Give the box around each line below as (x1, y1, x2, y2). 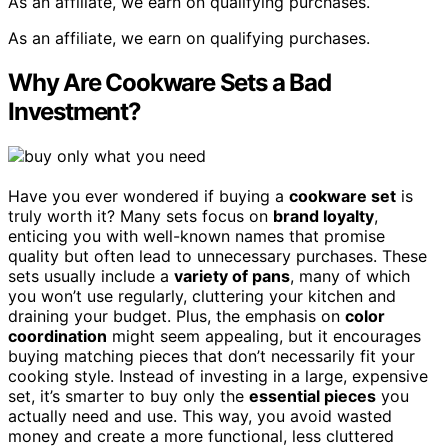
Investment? (8, 97, 141, 127)
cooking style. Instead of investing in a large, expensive (8, 366, 428, 387)
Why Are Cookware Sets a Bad (8, 68, 331, 98)
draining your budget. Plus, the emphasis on (8, 306, 345, 327)
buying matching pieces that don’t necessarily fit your (8, 346, 415, 367)
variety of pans (174, 266, 290, 287)
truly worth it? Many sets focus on (8, 206, 273, 227)
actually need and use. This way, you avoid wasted (8, 406, 392, 427)
